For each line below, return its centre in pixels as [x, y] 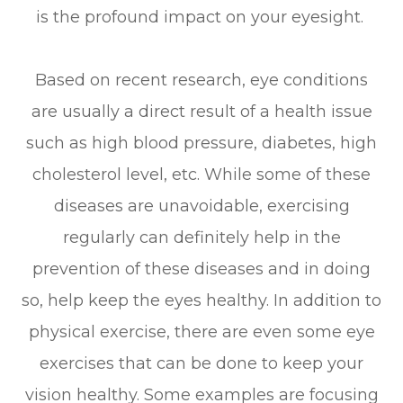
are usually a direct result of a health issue [201, 111]
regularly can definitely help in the [201, 237]
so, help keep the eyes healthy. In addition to [201, 300]
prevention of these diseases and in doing [201, 269]
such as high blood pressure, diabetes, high [201, 143]
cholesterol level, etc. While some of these [201, 174]
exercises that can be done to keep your [201, 363]
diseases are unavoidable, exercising [201, 206]
